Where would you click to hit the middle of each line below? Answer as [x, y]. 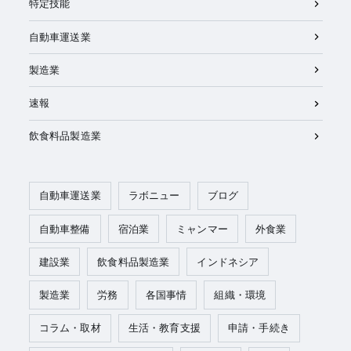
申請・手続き [259, 328]
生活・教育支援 [164, 328]
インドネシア [228, 261]
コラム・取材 [70, 328]
